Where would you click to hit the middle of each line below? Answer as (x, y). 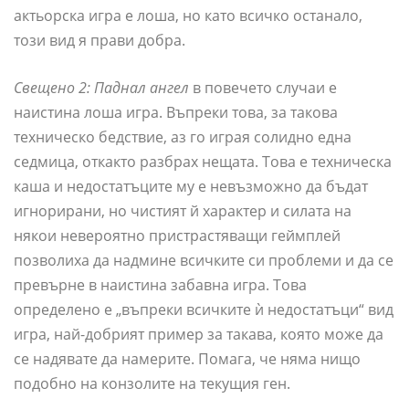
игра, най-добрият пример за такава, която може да (199, 335)
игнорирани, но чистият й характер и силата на (183, 211)
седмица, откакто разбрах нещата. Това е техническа (203, 162)
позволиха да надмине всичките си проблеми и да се (204, 261)
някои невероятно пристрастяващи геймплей (177, 236)
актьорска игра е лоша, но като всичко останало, (188, 16)
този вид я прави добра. (100, 41)
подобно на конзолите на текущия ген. (152, 384)
